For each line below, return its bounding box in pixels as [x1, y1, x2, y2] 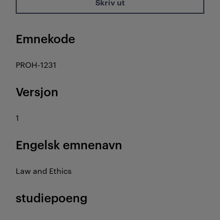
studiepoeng [16, 190, 87, 205]
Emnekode [16, 30, 75, 46]
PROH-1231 [16, 59, 56, 70]
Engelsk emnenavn [16, 137, 122, 152]
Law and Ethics [16, 165, 72, 176]
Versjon [16, 83, 58, 99]
